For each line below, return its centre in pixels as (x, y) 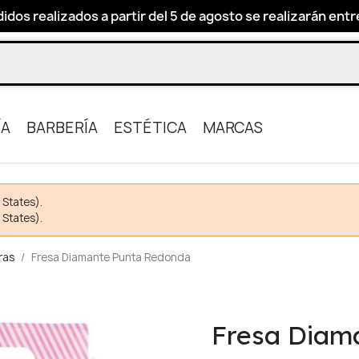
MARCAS (233, 128)
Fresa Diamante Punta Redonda (111, 257)
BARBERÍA (62, 128)
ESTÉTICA (150, 128)
